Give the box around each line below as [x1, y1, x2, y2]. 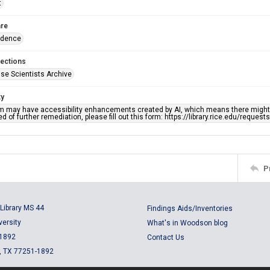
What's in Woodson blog [147, 219, 228, 227]
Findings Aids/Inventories [147, 204, 233, 213]
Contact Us [147, 233, 184, 242]
